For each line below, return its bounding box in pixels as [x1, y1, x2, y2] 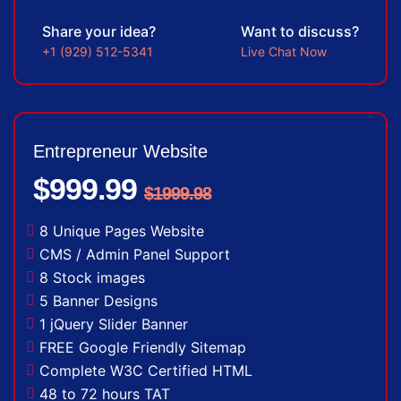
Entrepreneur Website [33, 141, 208, 161]
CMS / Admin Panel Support [39, 244, 230, 263]
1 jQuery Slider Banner [39, 314, 188, 333]
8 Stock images [39, 268, 145, 286]
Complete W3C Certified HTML [39, 361, 252, 380]
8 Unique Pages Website [39, 221, 204, 240]
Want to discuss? [241, 21, 359, 40]
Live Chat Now [241, 43, 327, 59]
